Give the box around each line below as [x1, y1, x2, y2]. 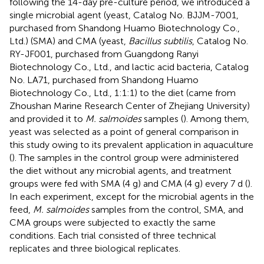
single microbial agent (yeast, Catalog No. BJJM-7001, [9, 9, 239, 21]
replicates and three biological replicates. [9, 242, 180, 254]
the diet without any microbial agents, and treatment [9, 164, 232, 176]
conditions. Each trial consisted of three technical [9, 229, 216, 241]
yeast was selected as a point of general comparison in [9, 126, 239, 137]
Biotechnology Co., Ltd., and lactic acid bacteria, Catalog [9, 61, 249, 72]
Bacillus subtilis [128, 35, 192, 47]
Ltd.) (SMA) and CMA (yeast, [9, 35, 128, 47]
